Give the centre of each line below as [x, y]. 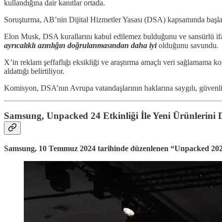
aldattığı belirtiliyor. [34, 71]
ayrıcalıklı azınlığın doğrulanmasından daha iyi [80, 45]
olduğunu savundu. [188, 45]
